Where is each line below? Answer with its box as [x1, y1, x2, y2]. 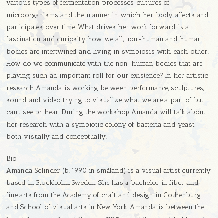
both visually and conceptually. [6, 132, 107, 141]
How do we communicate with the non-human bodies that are [6, 59, 203, 68]
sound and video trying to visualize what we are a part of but [6, 96, 204, 105]
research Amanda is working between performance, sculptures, [6, 84, 204, 92]
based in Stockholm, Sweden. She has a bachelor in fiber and [6, 179, 199, 187]
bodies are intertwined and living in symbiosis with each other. [6, 47, 209, 56]
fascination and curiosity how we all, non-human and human [6, 35, 202, 44]
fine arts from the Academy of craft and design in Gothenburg [6, 191, 201, 200]
